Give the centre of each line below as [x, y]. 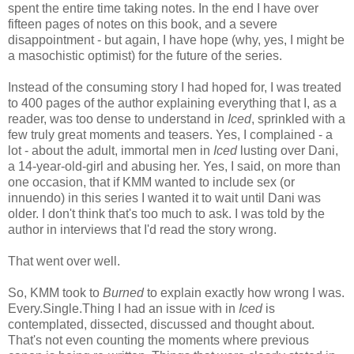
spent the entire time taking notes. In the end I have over [163, 9]
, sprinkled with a [298, 119]
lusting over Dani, [288, 151]
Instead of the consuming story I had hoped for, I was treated [175, 88]
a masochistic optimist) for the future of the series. [145, 56]
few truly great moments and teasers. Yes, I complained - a [170, 135]
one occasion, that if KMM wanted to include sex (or [151, 183]
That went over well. [64, 262]
